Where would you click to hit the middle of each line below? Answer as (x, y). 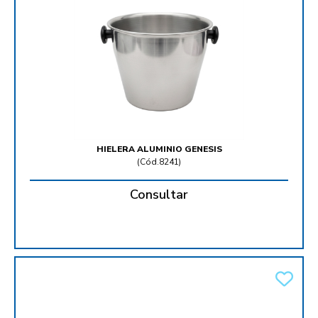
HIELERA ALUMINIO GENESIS (159, 149)
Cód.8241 (159, 162)
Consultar (159, 195)
